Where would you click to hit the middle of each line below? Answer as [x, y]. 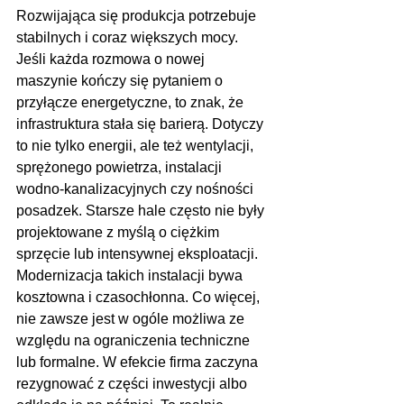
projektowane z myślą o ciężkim [119, 233]
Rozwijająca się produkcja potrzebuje [138, 16]
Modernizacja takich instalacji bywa [131, 276]
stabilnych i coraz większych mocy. [129, 38]
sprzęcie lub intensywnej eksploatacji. [139, 254]
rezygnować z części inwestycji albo [133, 384]
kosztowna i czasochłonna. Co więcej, [140, 298]
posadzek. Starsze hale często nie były [142, 211]
